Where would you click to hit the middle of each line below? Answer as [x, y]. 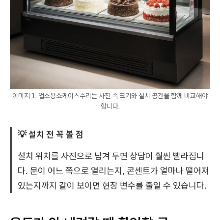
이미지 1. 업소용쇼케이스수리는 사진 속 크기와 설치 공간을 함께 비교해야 [110, 96]
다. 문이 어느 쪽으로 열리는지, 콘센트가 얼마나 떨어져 [113, 171]
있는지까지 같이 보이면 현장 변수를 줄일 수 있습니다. [112, 185]
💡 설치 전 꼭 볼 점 [51, 134]
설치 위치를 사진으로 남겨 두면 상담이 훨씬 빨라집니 [111, 156]
